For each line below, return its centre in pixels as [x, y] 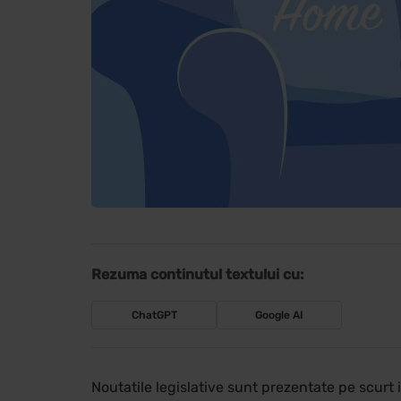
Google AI [279, 316]
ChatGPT [154, 316]
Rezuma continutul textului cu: [197, 275]
